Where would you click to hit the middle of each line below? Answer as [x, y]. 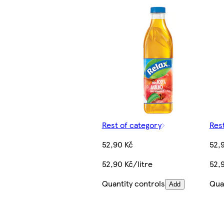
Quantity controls [133, 183]
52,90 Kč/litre [127, 164]
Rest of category [131, 125]
